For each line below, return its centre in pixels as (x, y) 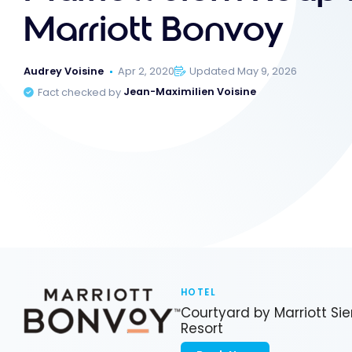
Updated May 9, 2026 (244, 71)
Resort (202, 329)
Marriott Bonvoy (154, 30)
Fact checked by (81, 92)
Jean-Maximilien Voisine (190, 92)
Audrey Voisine (64, 71)
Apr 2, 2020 (147, 71)
